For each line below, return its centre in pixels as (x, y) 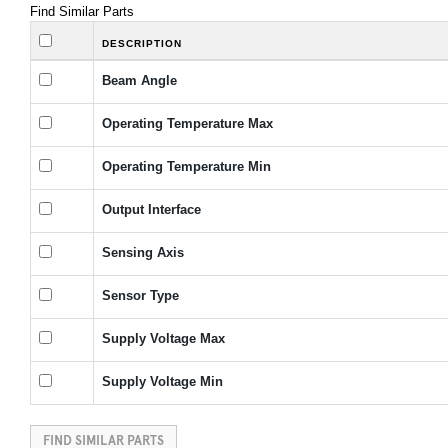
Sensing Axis (143, 253)
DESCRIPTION (142, 44)
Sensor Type (140, 296)
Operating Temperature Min (186, 167)
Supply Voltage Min (162, 382)
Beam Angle (139, 81)
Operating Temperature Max (187, 124)
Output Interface (151, 210)
